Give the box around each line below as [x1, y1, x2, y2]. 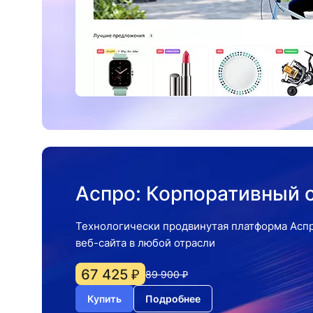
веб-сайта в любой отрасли [75, 236, 215, 249]
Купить [87, 293, 122, 305]
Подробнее [145, 293, 201, 305]
